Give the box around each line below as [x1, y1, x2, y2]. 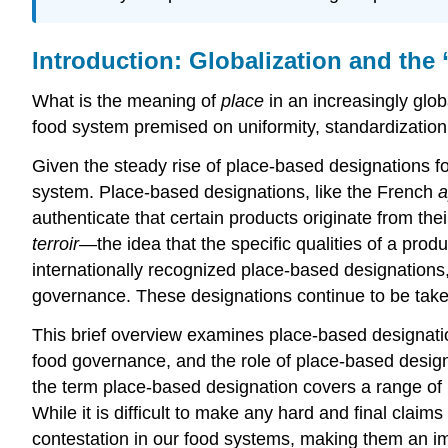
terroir [32, 233, 79, 254]
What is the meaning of [32, 91, 221, 112]
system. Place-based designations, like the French [32, 181, 438, 202]
